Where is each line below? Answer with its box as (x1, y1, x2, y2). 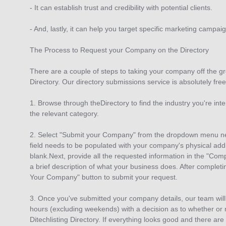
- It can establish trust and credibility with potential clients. (30, 4, 212, 12)
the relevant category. (30, 109, 99, 118)
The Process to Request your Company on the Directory (30, 46, 209, 54)
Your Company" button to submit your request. (30, 173, 178, 182)
